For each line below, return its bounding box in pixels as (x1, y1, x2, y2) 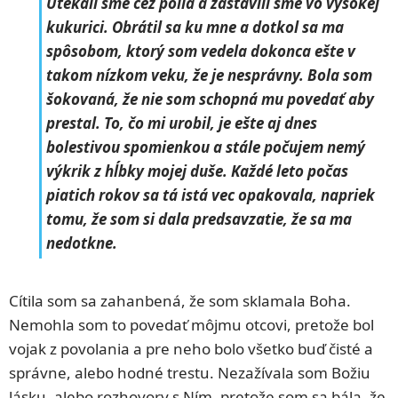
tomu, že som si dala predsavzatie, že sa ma (46, 208, 352, 229)
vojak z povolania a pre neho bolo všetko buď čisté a (9, 338, 373, 360)
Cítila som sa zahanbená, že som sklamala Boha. (9, 291, 351, 312)
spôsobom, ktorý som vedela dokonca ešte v (46, 40, 355, 61)
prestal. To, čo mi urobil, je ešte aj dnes (46, 112, 317, 133)
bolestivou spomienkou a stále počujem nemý (46, 136, 365, 157)
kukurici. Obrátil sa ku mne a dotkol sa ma (46, 16, 344, 37)
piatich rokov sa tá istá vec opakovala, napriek (46, 184, 375, 205)
